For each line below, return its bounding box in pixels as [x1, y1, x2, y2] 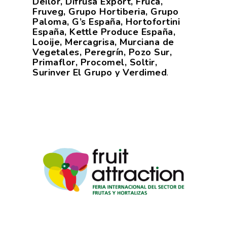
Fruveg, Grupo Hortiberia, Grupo [32, 6, 179, 18]
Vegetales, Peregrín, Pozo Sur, [32, 46, 172, 58]
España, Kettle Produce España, [32, 26, 175, 38]
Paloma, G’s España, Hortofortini [32, 16, 180, 28]
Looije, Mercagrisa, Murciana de [32, 36, 174, 48]
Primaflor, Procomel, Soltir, [32, 56, 157, 68]
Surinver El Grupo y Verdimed [32, 66, 167, 79]
